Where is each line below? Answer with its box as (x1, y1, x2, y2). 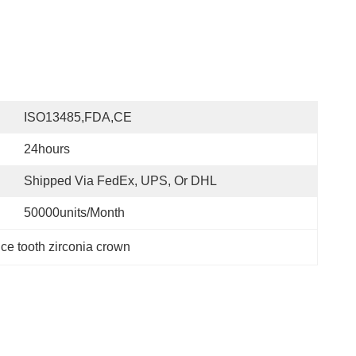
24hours (24, 142, 70, 156)
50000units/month (24, 206, 125, 219)
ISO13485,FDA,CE (24, 110, 132, 124)
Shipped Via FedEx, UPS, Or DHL (24, 174, 217, 188)
